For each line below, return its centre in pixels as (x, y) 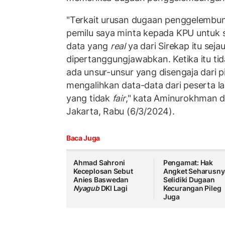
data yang (88, 46)
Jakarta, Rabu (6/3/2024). (121, 111)
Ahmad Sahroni (99, 163)
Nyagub (86, 188)
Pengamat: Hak (188, 163)
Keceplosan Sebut (103, 171)
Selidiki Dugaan (189, 180)
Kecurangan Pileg (192, 188)
